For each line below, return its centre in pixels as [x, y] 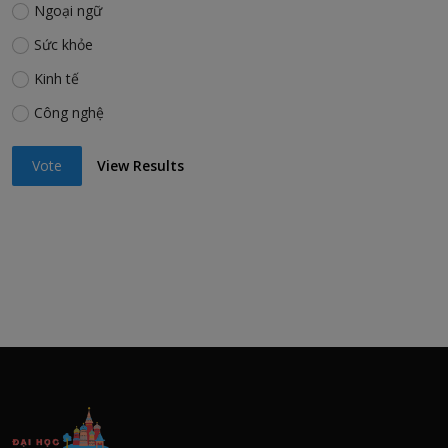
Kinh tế [56, 78]
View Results [141, 166]
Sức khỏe [63, 44]
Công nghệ [68, 112]
